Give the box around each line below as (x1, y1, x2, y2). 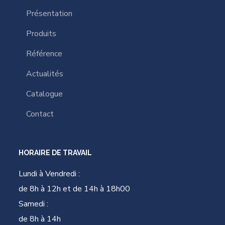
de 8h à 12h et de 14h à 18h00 (19, 183, 131, 195)
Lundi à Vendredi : (19, 168, 80, 180)
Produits (26, 28, 57, 40)
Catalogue (26, 88, 63, 100)
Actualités (26, 68, 64, 80)
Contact (26, 108, 54, 120)
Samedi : (19, 198, 49, 210)
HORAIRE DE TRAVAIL (19, 149, 92, 157)
